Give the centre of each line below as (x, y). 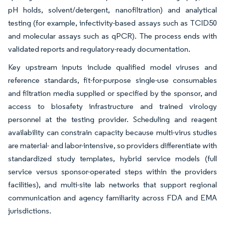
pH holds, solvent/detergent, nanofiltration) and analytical (113, 10)
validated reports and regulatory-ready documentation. (99, 49)
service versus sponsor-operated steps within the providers (113, 171)
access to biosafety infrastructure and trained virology (113, 106)
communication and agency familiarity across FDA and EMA (113, 197)
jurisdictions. (30, 210)
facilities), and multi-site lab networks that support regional (113, 184)
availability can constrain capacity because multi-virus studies (113, 132)
